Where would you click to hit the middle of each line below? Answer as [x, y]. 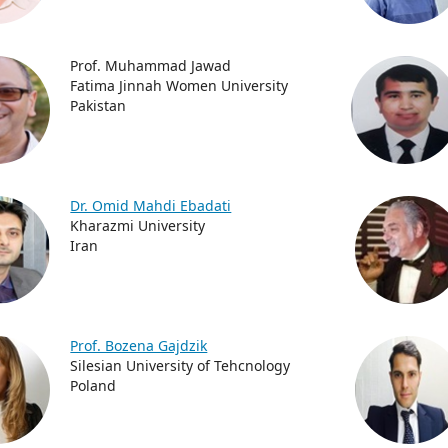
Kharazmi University [138, 225]
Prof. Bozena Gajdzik [139, 345]
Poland [93, 385]
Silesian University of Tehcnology [180, 365]
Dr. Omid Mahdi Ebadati [151, 205]
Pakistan [98, 105]
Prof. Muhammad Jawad [151, 65]
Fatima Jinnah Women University [179, 85]
